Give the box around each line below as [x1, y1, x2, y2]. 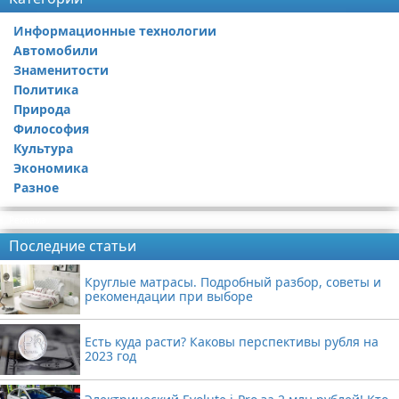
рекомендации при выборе [85, 288, 253, 305]
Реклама [9, 214, 46, 226]
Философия [13, 120, 89, 137]
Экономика [13, 159, 88, 176]
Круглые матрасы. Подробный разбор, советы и [85, 273, 381, 291]
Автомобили [13, 42, 98, 59]
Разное [13, 179, 59, 196]
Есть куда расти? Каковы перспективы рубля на [85, 333, 379, 351]
